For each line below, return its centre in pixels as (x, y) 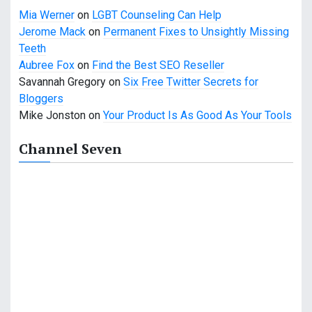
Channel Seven (70, 149)
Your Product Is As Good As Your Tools (197, 116)
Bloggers (41, 99)
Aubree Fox (47, 65)
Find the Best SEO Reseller (158, 65)
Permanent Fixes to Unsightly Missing (196, 32)
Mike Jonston (52, 116)
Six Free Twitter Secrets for (191, 82)
